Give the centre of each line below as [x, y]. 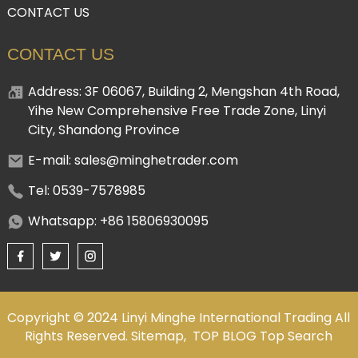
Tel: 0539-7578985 [86, 190]
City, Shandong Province [103, 129]
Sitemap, [161, 336]
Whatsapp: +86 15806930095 [118, 221]
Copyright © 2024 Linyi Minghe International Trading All [179, 318]
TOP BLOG [225, 336]
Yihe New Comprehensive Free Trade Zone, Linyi [177, 110]
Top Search [296, 336]
